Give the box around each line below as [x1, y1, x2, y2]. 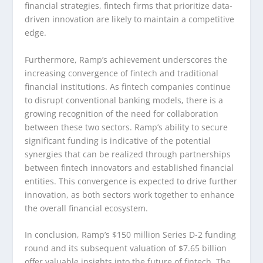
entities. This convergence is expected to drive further [25, 175, 238, 187]
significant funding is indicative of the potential [25, 134, 211, 146]
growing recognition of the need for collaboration [25, 107, 219, 119]
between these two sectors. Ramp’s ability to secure [25, 121, 228, 133]
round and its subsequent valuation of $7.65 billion [25, 242, 227, 254]
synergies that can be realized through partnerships [25, 148, 231, 160]
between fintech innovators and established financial [25, 161, 234, 173]
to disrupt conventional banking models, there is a [25, 94, 224, 106]
